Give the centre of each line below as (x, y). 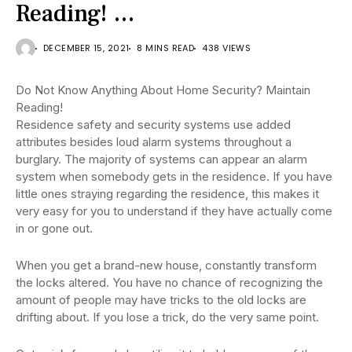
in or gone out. (54, 229)
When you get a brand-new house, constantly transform (166, 266)
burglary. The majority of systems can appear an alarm (161, 159)
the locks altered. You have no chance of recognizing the (169, 283)
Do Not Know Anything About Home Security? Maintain (163, 90)
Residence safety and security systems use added (153, 125)
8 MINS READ (166, 48)
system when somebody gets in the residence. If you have (174, 177)
